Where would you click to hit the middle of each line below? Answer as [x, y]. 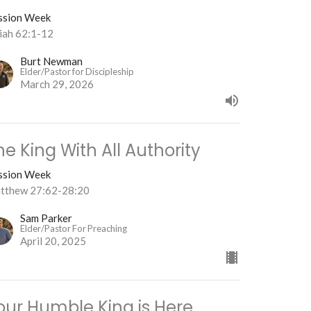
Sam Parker [47, 218]
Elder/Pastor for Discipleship [77, 72]
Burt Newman [52, 61]
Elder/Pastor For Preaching [74, 229]
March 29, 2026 [57, 84]
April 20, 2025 [53, 241]
